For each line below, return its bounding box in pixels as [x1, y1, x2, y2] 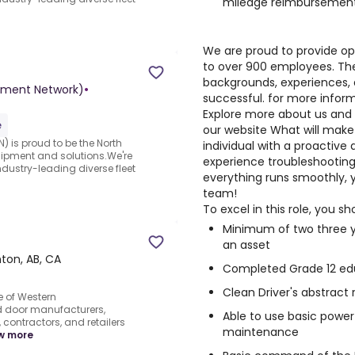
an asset [223, 237, 270, 253]
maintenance [223, 324, 299, 340]
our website [203, 122, 270, 138]
